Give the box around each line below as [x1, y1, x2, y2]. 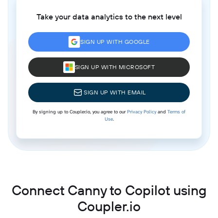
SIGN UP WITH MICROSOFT [74, 63, 155, 71]
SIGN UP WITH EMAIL [84, 88, 146, 96]
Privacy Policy [127, 108, 156, 115]
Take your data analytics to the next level [36, 11, 182, 21]
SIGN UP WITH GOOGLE [80, 37, 150, 45]
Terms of [167, 108, 185, 115]
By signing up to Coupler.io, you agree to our [33, 108, 127, 115]
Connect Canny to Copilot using [12, 181, 206, 199]
